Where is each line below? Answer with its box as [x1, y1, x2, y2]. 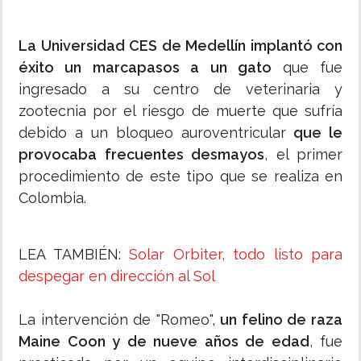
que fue [282, 59, 343, 77]
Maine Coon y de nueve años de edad [19, 333, 309, 351]
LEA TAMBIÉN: [19, 246, 121, 263]
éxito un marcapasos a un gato [19, 59, 283, 77]
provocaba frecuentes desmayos [19, 146, 264, 164]
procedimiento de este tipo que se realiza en [19, 168, 342, 185]
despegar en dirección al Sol [19, 268, 215, 285]
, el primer [264, 146, 342, 164]
